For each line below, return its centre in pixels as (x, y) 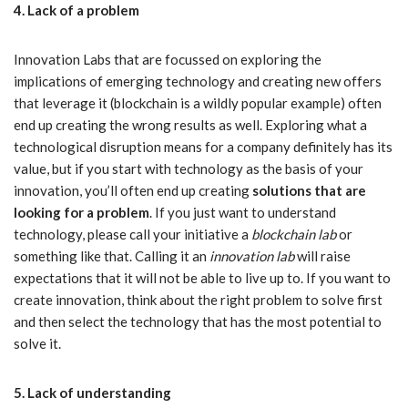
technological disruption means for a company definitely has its (203, 147)
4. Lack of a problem (76, 10)
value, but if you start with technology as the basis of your (189, 169)
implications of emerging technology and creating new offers (198, 82)
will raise (322, 256)
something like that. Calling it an (112, 256)
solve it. (37, 344)
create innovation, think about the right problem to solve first (198, 300)
